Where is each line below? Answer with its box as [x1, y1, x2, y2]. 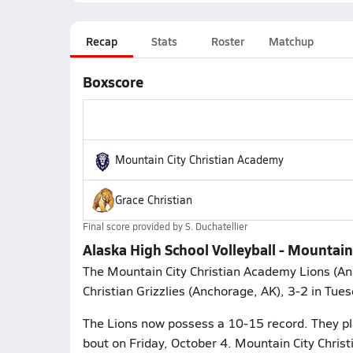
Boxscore [82, 72, 143, 91]
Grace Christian [114, 192, 192, 207]
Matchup [268, 33, 314, 49]
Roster [210, 33, 244, 49]
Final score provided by [82, 220, 185, 232]
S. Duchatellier [184, 220, 247, 232]
